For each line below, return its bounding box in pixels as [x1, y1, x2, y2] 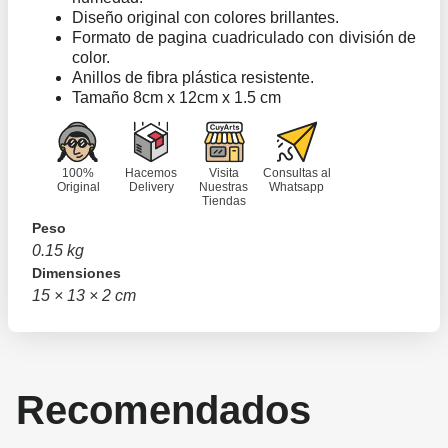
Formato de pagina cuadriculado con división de [72, 29, 416, 47]
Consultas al [262, 166, 331, 181]
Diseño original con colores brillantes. [72, 9, 339, 27]
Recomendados [16, 388, 311, 433]
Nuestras [199, 180, 249, 195]
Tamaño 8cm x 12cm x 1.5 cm [72, 89, 281, 107]
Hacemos [125, 166, 178, 181]
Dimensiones [32, 265, 121, 282]
